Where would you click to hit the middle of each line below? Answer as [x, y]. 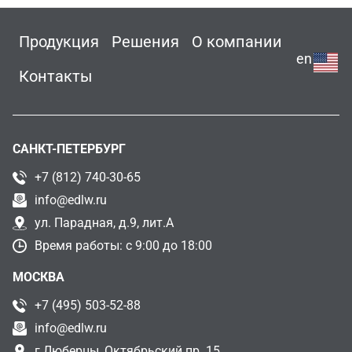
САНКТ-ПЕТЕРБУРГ [69, 149]
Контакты [56, 76]
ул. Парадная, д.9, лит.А [104, 223]
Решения [145, 42]
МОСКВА [38, 277]
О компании [237, 42]
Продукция [59, 42]
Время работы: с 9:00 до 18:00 [123, 246]
